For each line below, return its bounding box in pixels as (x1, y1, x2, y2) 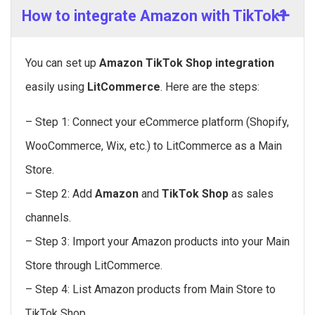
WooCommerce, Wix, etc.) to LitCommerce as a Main (25, 139, 282, 153)
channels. (25, 211, 71, 225)
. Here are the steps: (160, 80, 259, 94)
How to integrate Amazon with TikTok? (22, 7, 287, 25)
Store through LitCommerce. (25, 259, 162, 273)
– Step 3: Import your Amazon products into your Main (25, 235, 290, 249)
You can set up (25, 56, 99, 70)
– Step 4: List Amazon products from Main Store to (25, 283, 276, 297)
